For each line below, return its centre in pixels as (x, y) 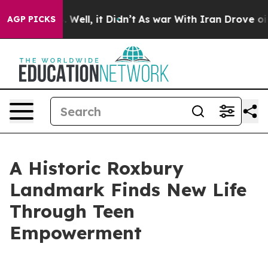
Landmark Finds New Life (128, 190)
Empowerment (76, 233)
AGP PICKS (31, 19)
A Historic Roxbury (97, 168)
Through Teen (72, 211)
